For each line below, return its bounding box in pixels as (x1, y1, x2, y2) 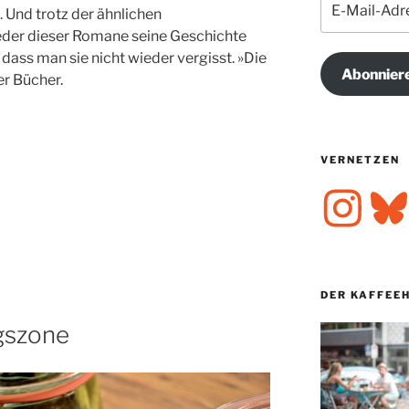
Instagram (319, 184, 380, 201)
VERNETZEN (320, 153, 400, 167)
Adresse (319, 29, 371, 46)
